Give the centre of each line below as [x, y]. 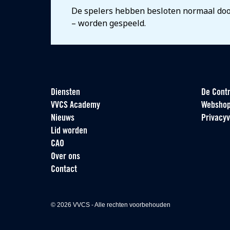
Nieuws [63, 118]
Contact [64, 170]
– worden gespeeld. [109, 23]
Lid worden [69, 131]
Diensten [65, 93]
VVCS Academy [75, 106]
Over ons [65, 157]
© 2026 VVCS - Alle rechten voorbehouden [111, 205]
